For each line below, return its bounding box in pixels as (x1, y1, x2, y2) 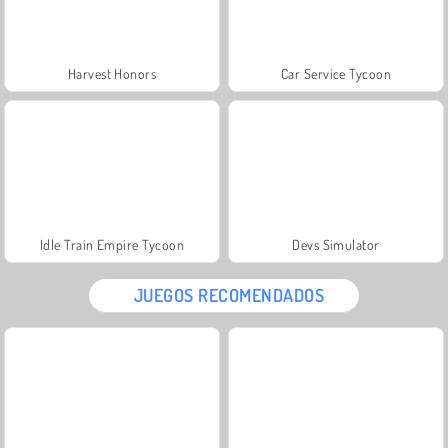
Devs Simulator (292, 235, 380, 253)
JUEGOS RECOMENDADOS (133, 283, 325, 306)
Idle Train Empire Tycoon (39, 235, 185, 253)
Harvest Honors (67, 64, 157, 82)
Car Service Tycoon (280, 64, 392, 82)
